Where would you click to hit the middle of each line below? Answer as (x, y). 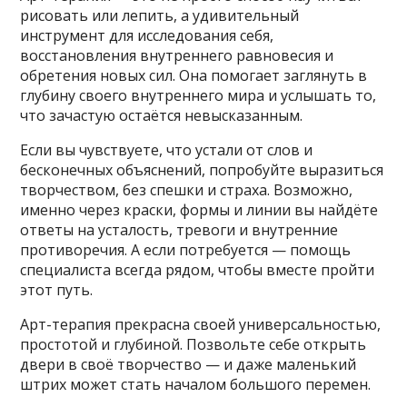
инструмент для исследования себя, (147, 35)
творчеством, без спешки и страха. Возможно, (187, 189)
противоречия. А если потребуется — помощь (186, 249)
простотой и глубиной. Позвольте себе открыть (194, 344)
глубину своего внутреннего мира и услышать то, (199, 95)
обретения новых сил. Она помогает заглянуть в (194, 75)
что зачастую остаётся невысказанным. (162, 115)
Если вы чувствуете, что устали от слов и (167, 149)
